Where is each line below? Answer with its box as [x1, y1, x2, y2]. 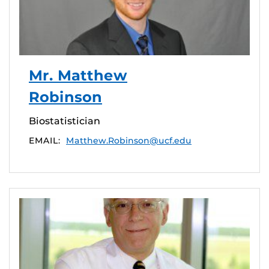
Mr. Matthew [29, 67, 127, 85]
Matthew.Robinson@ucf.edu [66, 135, 192, 147]
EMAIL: [29, 135, 60, 147]
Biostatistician [29, 115, 100, 127]
